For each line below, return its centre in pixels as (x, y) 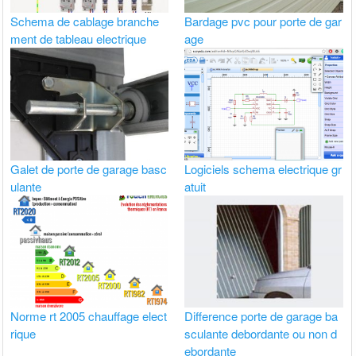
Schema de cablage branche (85, 21)
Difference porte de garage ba (261, 315)
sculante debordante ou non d (261, 333)
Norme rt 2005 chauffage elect (89, 315)
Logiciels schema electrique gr (263, 168)
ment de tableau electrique (79, 39)
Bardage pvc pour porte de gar (263, 21)
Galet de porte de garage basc (89, 168)
